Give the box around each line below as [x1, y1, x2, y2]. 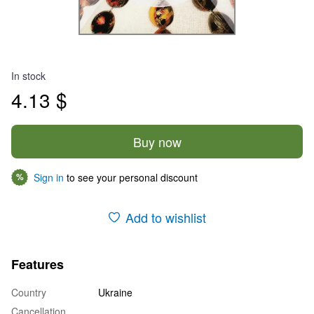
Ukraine [98, 285, 132, 299]
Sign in [34, 170, 64, 184]
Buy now [132, 132, 182, 151]
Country [11, 285, 46, 299]
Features [11, 254, 64, 273]
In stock [11, 68, 46, 83]
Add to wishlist [125, 207, 206, 226]
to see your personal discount [64, 170, 198, 184]
